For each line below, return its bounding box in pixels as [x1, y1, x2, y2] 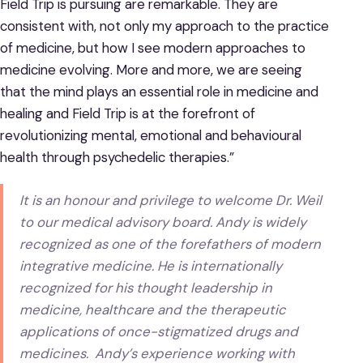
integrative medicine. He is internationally [19, 257, 283, 275]
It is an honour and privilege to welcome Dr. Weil [19, 191, 322, 210]
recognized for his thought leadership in [19, 279, 273, 297]
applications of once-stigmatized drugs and [19, 322, 299, 341]
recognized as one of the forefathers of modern [19, 235, 322, 254]
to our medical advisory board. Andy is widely [19, 213, 307, 232]
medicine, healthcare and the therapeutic [19, 301, 287, 319]
